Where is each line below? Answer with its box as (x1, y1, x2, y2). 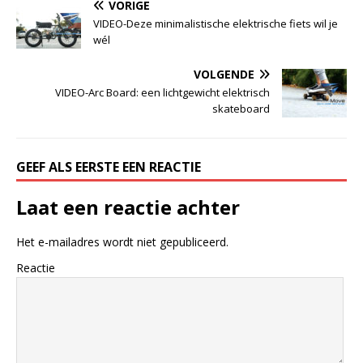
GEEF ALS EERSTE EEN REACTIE (16, 157, 201, 176)
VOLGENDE (194, 66, 254, 82)
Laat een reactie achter (16, 193, 240, 220)
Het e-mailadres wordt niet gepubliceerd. (16, 233, 228, 250)
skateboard (212, 100, 270, 116)
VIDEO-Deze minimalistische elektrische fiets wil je (93, 15, 338, 31)
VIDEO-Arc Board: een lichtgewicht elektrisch (55, 84, 270, 100)
